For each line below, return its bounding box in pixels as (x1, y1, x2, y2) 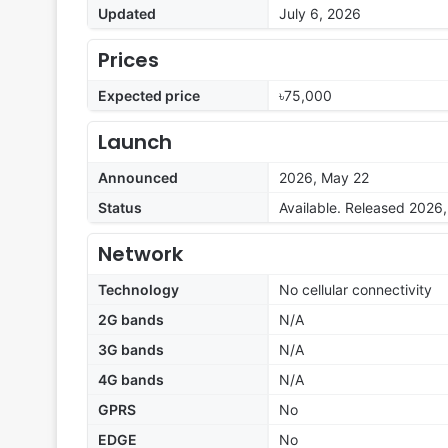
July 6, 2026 (279, 5, 361, 23)
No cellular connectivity (279, 281, 432, 299)
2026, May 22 (279, 169, 369, 187)
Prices (98, 46, 159, 75)
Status (98, 199, 142, 217)
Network (98, 240, 183, 269)
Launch (98, 128, 172, 157)
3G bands (98, 341, 164, 359)
